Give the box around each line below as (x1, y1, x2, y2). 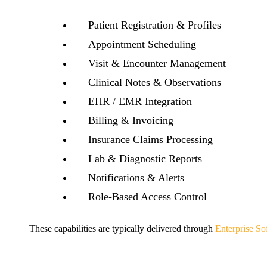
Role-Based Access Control (88, 191, 207, 203)
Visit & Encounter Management (88, 57, 226, 70)
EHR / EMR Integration (88, 95, 192, 108)
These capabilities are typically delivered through (29, 223, 215, 234)
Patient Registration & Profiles (88, 19, 221, 32)
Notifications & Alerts (88, 172, 184, 184)
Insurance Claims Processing (88, 133, 213, 146)
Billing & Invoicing (88, 114, 173, 127)
